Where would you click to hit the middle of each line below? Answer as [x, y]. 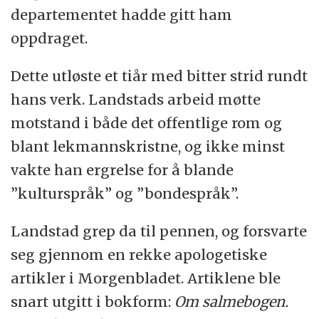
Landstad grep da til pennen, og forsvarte [159, 231]
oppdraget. [49, 38]
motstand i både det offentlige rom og [147, 123]
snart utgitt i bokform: [93, 301]
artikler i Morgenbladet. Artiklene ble [146, 278]
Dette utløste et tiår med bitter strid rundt [159, 76]
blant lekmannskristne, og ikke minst [148, 147]
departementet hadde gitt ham [122, 15]
